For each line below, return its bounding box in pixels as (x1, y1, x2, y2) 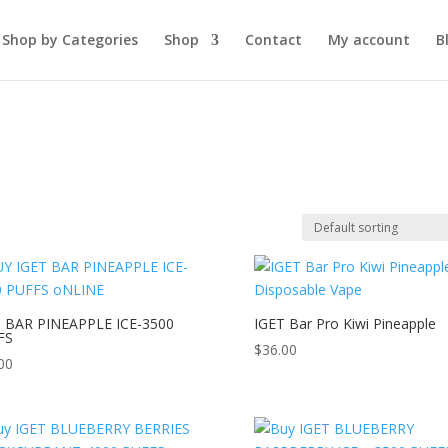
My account (327, 30, 410, 49)
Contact (244, 30, 302, 49)
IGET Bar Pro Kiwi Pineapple (253, 314, 436, 333)
